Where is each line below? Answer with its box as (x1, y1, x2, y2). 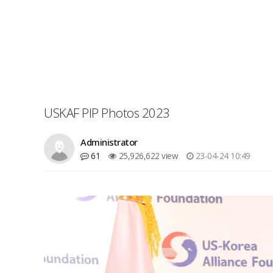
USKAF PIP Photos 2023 (44, 104, 170, 121)
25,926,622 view (116, 150, 178, 161)
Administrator (80, 136, 138, 148)
